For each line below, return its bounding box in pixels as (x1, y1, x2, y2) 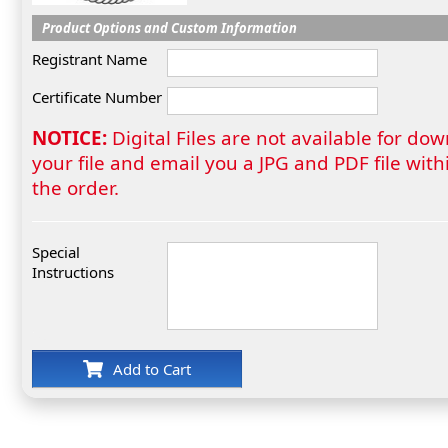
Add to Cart (113, 359, 191, 379)
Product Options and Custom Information (42, 19, 297, 37)
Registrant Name (32, 49, 147, 69)
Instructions (32, 262, 114, 282)
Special (32, 242, 80, 262)
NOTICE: (32, 125, 107, 150)
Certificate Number (32, 87, 162, 107)
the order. (32, 175, 119, 200)
